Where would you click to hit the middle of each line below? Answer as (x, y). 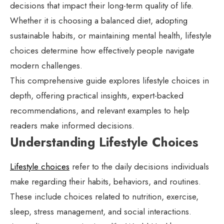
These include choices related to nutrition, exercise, (104, 197)
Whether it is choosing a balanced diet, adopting (99, 21)
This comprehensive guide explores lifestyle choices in (109, 81)
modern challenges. (46, 66)
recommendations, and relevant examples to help (100, 111)
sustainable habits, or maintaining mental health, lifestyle (111, 36)
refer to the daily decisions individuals (139, 167)
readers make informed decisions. (72, 126)
